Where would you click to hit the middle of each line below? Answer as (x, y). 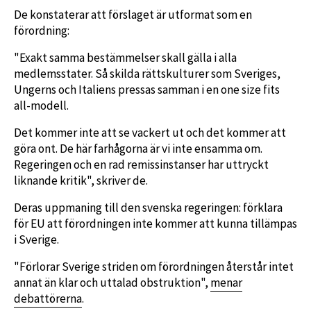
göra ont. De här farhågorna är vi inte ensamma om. (138, 148)
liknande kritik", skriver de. (81, 180)
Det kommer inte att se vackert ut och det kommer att (150, 132)
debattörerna (48, 298)
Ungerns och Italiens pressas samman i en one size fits (147, 89)
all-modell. (41, 105)
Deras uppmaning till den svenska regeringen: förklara (148, 207)
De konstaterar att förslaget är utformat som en (133, 14)
